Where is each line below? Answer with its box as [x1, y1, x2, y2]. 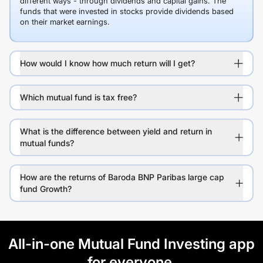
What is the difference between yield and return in [20, 126, 212, 136]
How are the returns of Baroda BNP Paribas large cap [20, 172, 224, 182]
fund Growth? [20, 184, 72, 194]
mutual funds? [20, 138, 74, 148]
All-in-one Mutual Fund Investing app [8, 235, 255, 252]
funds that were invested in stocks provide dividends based [20, 6, 234, 16]
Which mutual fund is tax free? [20, 92, 137, 102]
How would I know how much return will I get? [20, 58, 195, 68]
